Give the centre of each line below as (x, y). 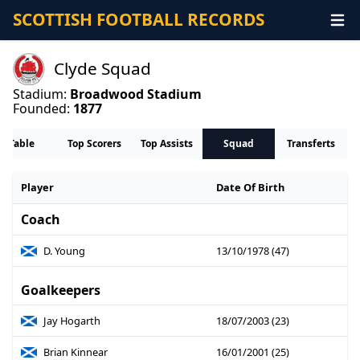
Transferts (311, 144)
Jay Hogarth (72, 321)
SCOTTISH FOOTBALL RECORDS (139, 20)
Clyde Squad (103, 69)
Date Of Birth (250, 188)
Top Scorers (94, 144)
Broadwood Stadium (136, 94)
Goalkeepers (60, 290)
